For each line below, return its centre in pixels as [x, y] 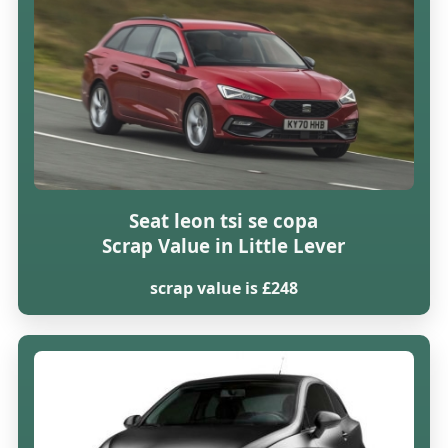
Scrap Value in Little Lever [224, 246]
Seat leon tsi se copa [224, 221]
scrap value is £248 [223, 288]
